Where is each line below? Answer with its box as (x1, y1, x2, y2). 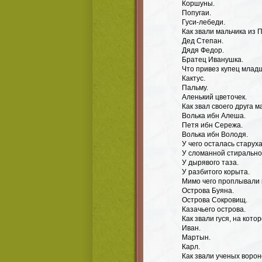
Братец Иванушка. (182, 56, 243, 64)
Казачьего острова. (182, 205, 246, 213)
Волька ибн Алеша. (182, 112, 246, 120)
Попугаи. (182, 9, 211, 17)
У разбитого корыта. (182, 168, 250, 176)
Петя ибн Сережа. (182, 121, 243, 129)
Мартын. (182, 233, 211, 242)
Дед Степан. (182, 37, 223, 45)
